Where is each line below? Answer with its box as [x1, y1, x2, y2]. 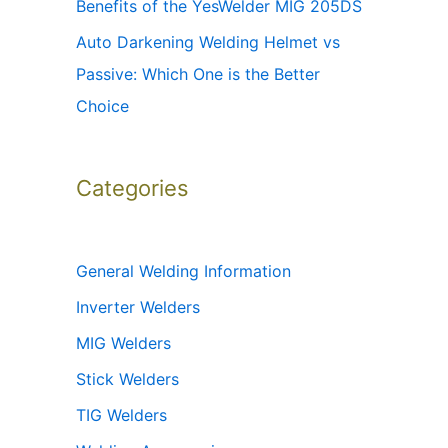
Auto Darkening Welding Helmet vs [76, 31, 340, 52]
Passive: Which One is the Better [76, 63, 320, 84]
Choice [76, 95, 129, 116]
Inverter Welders [76, 297, 200, 318]
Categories [76, 175, 189, 202]
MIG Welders [76, 333, 171, 354]
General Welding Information [76, 261, 291, 282]
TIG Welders [76, 405, 167, 426]
